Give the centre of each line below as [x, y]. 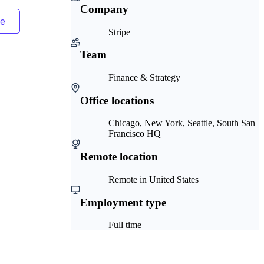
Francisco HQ [135, 134]
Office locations [117, 100]
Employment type [123, 202]
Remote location [119, 157]
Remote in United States [154, 179]
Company [104, 9]
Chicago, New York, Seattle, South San [182, 123]
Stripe [119, 32]
